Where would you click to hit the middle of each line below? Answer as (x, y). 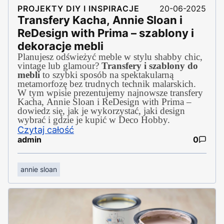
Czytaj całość (46, 129)
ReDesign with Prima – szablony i (106, 33)
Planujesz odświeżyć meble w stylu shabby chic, (110, 56)
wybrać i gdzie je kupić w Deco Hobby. (94, 119)
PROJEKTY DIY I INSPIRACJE (78, 8)
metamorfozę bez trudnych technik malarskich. (107, 83)
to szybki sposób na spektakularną (107, 74)
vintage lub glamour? (59, 65)
